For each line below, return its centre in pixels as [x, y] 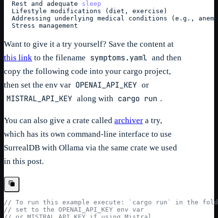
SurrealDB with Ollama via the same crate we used [91, 147]
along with [95, 98]
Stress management [41, 25]
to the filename [60, 57]
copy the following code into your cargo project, [87, 71]
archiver [129, 120]
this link [18, 57]
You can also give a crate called [59, 120]
